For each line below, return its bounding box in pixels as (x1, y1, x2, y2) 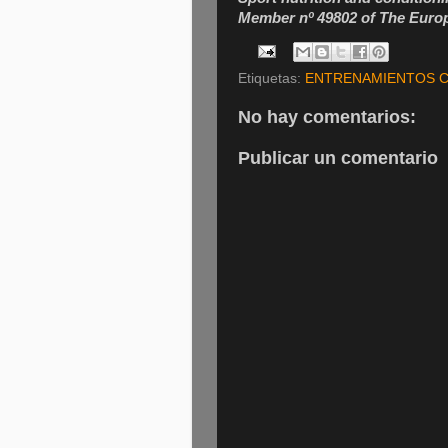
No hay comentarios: (238, 106, 416, 127)
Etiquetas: (238, 70, 305, 86)
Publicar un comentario (238, 148, 438, 169)
